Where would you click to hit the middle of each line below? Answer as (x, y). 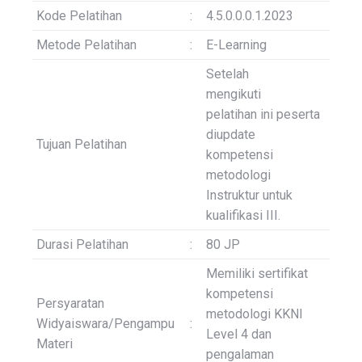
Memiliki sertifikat (257, 274)
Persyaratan (70, 304)
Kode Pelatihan (79, 16)
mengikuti (243, 95)
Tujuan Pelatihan (82, 145)
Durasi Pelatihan (82, 245)
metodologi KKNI (255, 314)
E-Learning (236, 45)
